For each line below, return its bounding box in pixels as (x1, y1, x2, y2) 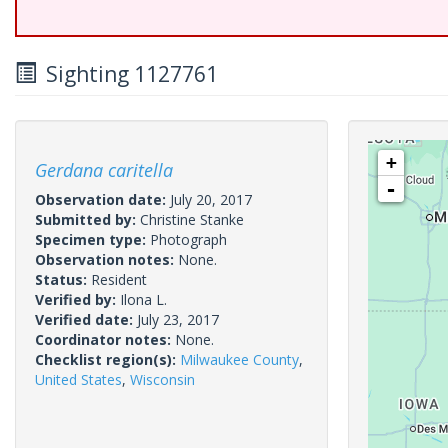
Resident (91, 270, 147, 289)
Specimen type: (35, 230, 150, 249)
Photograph (150, 230, 227, 249)
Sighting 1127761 (36, 60, 218, 88)
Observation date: (35, 190, 170, 209)
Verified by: (35, 290, 120, 309)
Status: (35, 270, 91, 289)
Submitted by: (35, 210, 140, 229)
